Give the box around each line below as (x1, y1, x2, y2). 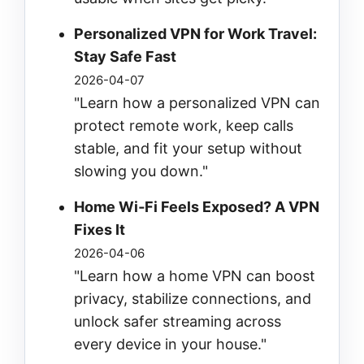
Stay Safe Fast (74, 47, 176, 65)
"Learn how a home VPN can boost (74, 266, 315, 284)
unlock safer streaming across (74, 312, 281, 330)
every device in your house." (74, 335, 266, 353)
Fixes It (74, 220, 125, 238)
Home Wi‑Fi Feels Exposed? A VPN (74, 197, 319, 215)
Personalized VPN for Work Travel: (74, 24, 317, 42)
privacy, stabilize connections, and (74, 289, 311, 307)
